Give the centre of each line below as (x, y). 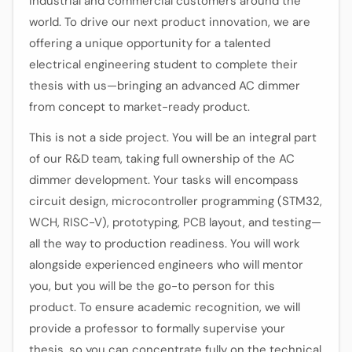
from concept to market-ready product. (139, 107)
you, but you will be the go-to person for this (152, 286)
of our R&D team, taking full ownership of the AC (162, 159)
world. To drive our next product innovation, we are (170, 22)
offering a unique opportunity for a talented (150, 43)
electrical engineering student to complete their (163, 64)
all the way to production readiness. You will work (165, 244)
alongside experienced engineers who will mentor (166, 265)
